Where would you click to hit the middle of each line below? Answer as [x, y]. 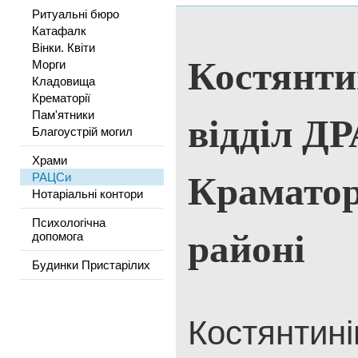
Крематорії [61, 98]
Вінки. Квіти [64, 48]
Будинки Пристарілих [91, 265]
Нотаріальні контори [88, 194]
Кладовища [64, 81]
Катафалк [59, 31]
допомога [58, 236]
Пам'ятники [63, 115]
